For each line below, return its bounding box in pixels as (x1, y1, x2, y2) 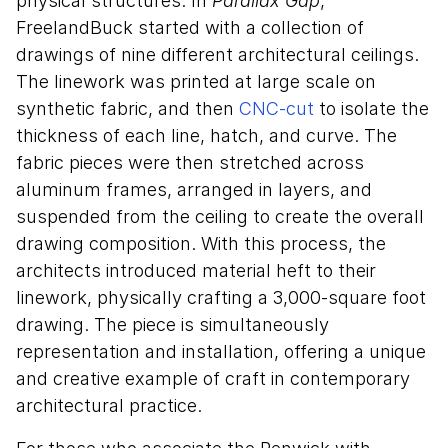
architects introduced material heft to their (16, 260, 376, 282)
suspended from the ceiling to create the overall (16, 206, 424, 228)
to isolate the (314, 98, 429, 120)
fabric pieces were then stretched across (16, 152, 364, 174)
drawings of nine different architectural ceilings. (16, 44, 419, 66)
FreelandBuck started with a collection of (16, 17, 364, 39)
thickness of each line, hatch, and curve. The (16, 125, 397, 147)
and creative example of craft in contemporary (16, 368, 410, 390)
